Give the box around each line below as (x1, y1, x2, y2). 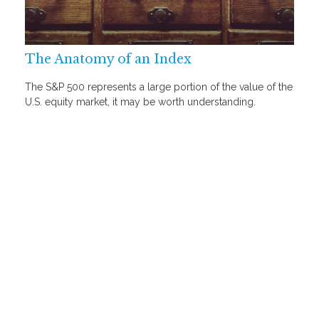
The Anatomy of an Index (25, 51, 192, 68)
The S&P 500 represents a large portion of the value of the (25, 80, 293, 93)
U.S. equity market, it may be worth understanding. (25, 95, 256, 108)
